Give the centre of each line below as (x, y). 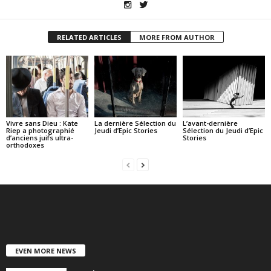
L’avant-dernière (210, 123)
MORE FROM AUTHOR (177, 37)
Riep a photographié (40, 130)
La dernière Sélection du (135, 123)
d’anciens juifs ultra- (40, 137)
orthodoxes (25, 145)
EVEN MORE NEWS (46, 250)
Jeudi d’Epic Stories (126, 130)
